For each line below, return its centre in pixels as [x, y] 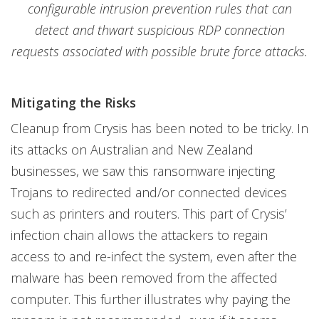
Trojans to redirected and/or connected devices [149, 192]
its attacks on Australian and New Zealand [132, 149]
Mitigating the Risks [73, 102]
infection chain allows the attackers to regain [139, 235]
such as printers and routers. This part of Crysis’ [149, 213]
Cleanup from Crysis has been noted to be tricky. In [159, 128]
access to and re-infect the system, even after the [154, 256]
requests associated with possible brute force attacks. [159, 51]
